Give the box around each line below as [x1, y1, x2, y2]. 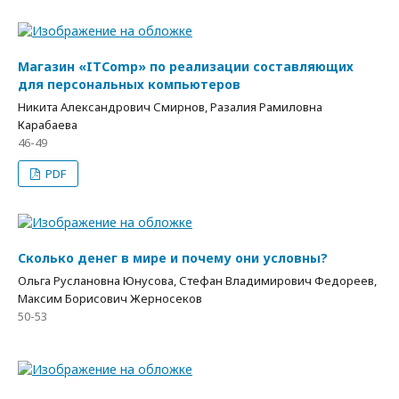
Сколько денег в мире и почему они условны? [18, 249, 328, 266]
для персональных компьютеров [18, 76, 240, 93]
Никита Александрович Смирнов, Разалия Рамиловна [18, 99, 322, 115]
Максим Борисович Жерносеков [18, 290, 202, 306]
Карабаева [18, 117, 77, 133]
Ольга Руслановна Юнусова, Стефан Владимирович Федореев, [18, 273, 377, 289]
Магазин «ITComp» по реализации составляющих [18, 58, 354, 75]
